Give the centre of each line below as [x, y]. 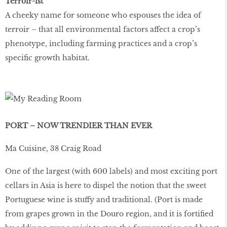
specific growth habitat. [47, 58]
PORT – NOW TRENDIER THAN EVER [79, 126]
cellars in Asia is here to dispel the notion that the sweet [106, 185]
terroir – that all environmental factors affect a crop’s [103, 30]
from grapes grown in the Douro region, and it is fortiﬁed [109, 214]
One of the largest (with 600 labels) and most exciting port [111, 171]
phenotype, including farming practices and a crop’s [101, 44]
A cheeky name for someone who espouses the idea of [103, 15]
